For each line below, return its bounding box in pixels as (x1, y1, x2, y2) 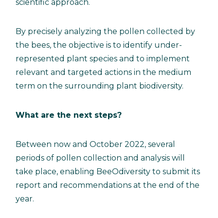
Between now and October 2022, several (16, 139, 175, 149)
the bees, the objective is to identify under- (16, 40, 182, 50)
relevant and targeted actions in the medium (16, 67, 191, 77)
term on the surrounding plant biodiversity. (16, 81, 183, 91)
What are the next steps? (16, 110, 122, 120)
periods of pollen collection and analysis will (16, 153, 185, 163)
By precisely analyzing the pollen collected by (16, 26, 195, 36)
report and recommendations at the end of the (16, 180, 200, 190)
